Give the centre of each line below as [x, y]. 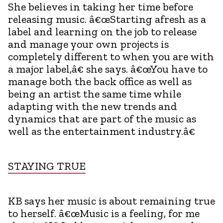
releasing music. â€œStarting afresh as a [107, 19]
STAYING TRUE [47, 166]
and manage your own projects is [88, 44]
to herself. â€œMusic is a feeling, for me [104, 213]
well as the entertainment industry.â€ [102, 131]
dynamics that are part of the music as [102, 118]
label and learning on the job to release [102, 31]
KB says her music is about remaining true [111, 201]
